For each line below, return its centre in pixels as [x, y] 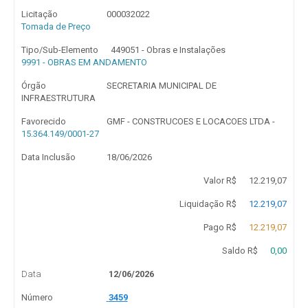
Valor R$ [220, 180]
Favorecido [44, 121]
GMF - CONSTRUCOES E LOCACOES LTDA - [190, 121]
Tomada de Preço [56, 26]
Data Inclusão [48, 157]
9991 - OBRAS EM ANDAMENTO [84, 62]
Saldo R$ [240, 251]
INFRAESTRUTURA [58, 98]
